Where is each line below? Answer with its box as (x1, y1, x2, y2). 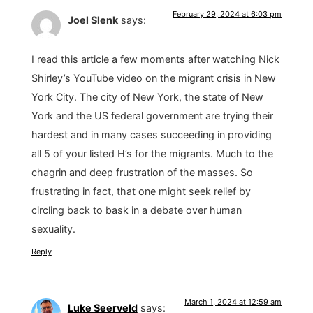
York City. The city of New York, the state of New (31, 90, 263, 103)
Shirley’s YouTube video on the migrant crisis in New (31, 71, 276, 84)
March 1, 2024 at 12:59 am (184, 297, 282, 307)
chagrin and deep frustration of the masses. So (31, 166, 253, 178)
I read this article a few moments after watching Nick (31, 52, 279, 65)
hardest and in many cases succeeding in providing (31, 128, 272, 140)
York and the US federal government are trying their (31, 109, 273, 122)
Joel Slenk (67, 13, 118, 26)
